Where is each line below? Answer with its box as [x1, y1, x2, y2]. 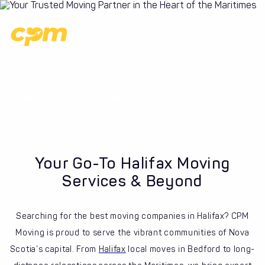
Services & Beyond [62, 172, 203, 190]
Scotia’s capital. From [9, 244, 99, 254]
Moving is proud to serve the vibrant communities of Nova [15, 228, 250, 238]
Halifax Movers [9, 87, 142, 105]
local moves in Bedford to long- [125, 244, 256, 254]
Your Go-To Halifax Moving [34, 154, 231, 173]
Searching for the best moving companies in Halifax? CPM [16, 211, 249, 221]
